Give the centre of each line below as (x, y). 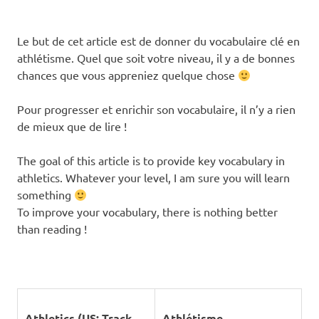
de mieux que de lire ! (72, 126)
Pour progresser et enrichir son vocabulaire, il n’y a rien (156, 109)
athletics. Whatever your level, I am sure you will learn (153, 177)
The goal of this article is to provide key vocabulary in (151, 160)
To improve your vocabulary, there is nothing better (147, 211)
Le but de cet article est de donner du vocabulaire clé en (158, 41)
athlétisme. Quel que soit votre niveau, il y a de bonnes (156, 58)
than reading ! (52, 229)
